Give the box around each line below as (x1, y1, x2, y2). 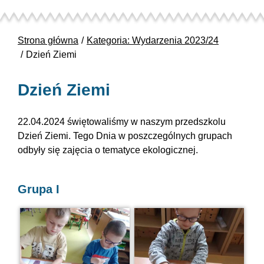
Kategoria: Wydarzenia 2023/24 (87, 35, 219, 46)
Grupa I (18, 183, 60, 196)
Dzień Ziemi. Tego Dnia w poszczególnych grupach (18, 131, 232, 141)
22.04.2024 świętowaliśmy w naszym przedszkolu (18, 117, 226, 127)
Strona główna (18, 35, 78, 46)
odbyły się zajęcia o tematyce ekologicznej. (18, 145, 198, 156)
